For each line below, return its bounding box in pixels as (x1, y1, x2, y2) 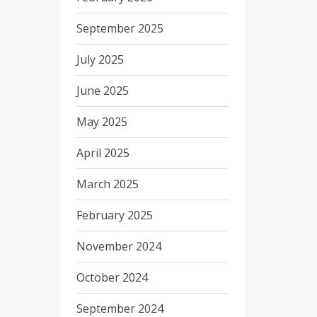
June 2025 (76, 83, 129, 98)
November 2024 (76, 238, 161, 254)
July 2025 (76, 52, 124, 67)
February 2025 (76, 207, 153, 223)
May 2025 (76, 114, 127, 129)
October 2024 (76, 270, 148, 285)
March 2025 (76, 176, 139, 192)
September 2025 (76, 21, 163, 36)
